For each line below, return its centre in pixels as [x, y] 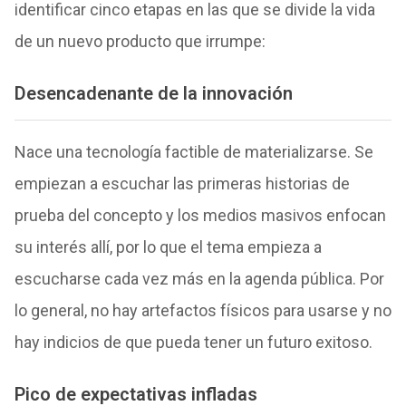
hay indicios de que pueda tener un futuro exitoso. [193, 342]
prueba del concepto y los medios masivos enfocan [200, 215]
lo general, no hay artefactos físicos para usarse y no [203, 310]
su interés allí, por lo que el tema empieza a [168, 246]
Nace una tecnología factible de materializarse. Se [193, 151]
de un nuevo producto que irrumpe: [140, 41]
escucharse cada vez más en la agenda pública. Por [199, 278]
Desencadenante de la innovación [153, 94]
